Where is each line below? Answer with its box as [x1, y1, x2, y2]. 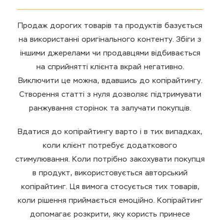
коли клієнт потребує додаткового [43, 142, 177, 150]
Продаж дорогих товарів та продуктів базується [18, 22, 202, 30]
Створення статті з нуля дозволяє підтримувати [19, 91, 201, 99]
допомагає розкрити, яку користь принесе [30, 211, 190, 219]
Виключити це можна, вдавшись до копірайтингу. [18, 77, 202, 85]
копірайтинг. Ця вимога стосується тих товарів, [21, 183, 199, 191]
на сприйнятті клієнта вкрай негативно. [36, 63, 184, 71]
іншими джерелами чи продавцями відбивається [20, 50, 200, 57]
